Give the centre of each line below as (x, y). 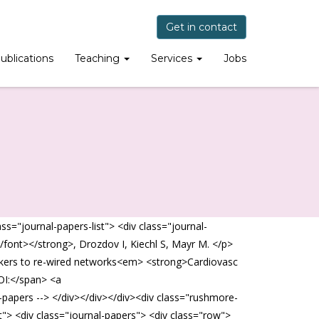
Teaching (99, 58)
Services (173, 58)
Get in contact (202, 27)
